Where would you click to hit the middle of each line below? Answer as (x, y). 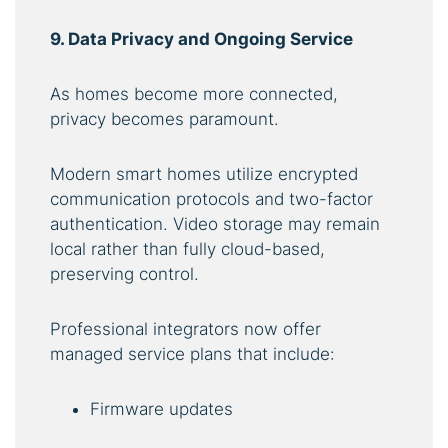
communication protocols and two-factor (211, 199)
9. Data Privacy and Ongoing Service (201, 39)
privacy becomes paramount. (164, 119)
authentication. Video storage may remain (215, 224)
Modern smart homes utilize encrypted (204, 174)
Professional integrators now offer (185, 329)
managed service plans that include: (192, 354)
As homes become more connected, (194, 94)
